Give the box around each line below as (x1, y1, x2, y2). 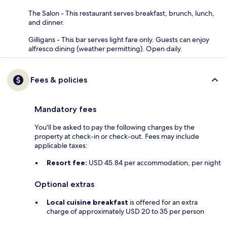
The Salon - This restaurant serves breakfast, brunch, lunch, (28, 8, 214, 18)
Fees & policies (30, 74, 87, 85)
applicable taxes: (34, 140, 88, 150)
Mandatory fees (34, 104, 96, 114)
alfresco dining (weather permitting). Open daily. (28, 44, 182, 53)
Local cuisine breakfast (47, 197, 128, 207)
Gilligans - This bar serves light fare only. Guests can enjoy (28, 34, 209, 44)
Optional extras (34, 179, 94, 189)
